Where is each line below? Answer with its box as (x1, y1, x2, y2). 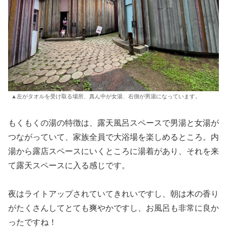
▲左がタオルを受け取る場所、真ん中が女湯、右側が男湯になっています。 (11, 93, 201, 99)
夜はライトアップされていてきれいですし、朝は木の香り (8, 190, 219, 199)
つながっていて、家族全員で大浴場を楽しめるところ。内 (8, 132, 219, 141)
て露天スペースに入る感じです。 (8, 161, 130, 170)
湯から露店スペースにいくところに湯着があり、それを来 (8, 146, 219, 156)
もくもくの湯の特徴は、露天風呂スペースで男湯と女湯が (8, 118, 219, 127)
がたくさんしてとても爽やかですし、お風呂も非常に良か (8, 204, 219, 213)
